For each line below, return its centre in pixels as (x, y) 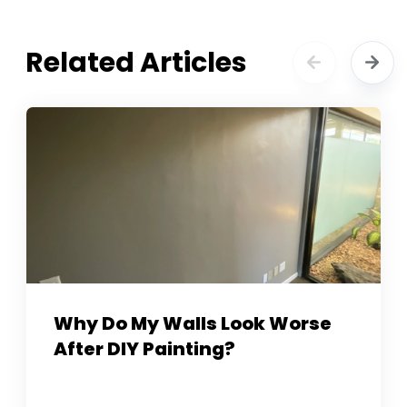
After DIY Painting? (145, 349)
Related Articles (137, 62)
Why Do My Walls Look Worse (193, 324)
